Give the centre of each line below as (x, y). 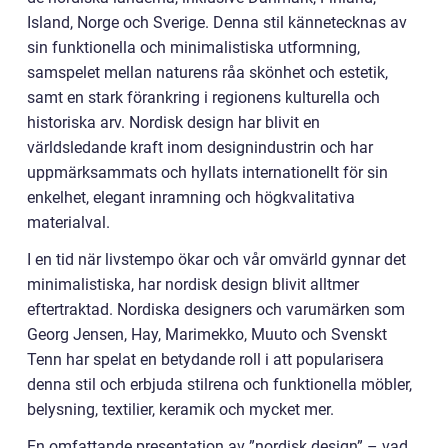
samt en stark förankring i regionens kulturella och (203, 97)
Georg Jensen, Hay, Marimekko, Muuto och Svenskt (207, 334)
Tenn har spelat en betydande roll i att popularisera (205, 359)
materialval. (68, 222)
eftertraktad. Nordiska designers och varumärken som (216, 309)
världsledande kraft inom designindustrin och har (200, 147)
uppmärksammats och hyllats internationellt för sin (207, 172)
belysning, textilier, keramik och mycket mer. (180, 409)
